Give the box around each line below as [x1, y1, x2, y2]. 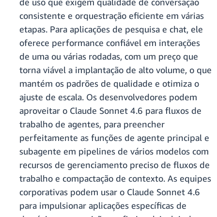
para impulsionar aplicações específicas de [19, 200, 186, 211]
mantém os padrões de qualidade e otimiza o [19, 78, 199, 89]
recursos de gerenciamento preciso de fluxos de [19, 159, 210, 170]
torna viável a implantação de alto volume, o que [19, 64, 212, 76]
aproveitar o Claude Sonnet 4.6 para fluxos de [19, 105, 201, 116]
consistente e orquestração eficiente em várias [19, 10, 204, 21]
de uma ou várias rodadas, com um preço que [19, 51, 198, 62]
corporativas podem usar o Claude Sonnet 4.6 [19, 186, 200, 198]
